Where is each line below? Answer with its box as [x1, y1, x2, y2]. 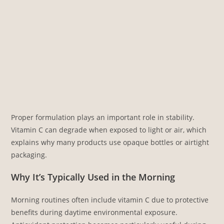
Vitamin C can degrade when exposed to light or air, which [11, 124, 207, 134]
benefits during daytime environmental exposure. [11, 207, 178, 217]
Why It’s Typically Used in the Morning [11, 170, 175, 183]
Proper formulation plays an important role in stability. [11, 112, 195, 122]
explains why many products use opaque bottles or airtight [11, 137, 209, 147]
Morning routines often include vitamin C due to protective [11, 194, 209, 204]
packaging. [11, 149, 47, 159]
